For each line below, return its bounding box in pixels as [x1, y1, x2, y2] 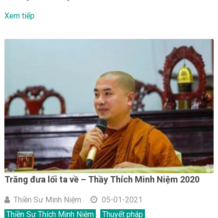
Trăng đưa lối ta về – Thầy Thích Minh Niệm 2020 [4, 174, 200, 184]
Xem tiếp [4, 11, 35, 21]
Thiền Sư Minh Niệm [13, 195, 81, 204]
